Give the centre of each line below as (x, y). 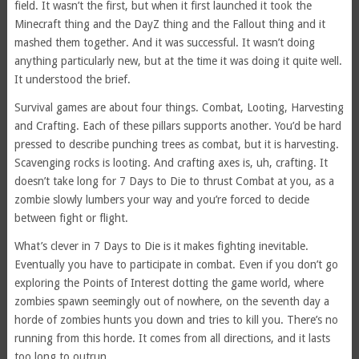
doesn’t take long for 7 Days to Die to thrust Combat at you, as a (174, 182)
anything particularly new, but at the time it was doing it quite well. (178, 61)
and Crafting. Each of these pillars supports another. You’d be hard (177, 126)
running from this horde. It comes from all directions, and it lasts (172, 339)
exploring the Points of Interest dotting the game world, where (169, 283)
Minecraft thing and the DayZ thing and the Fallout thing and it (169, 24)
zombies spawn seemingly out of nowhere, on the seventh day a (171, 302)
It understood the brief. (72, 80)
